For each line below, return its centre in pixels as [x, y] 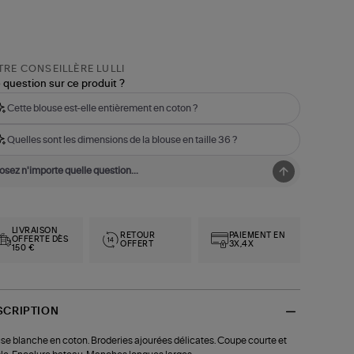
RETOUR [138, 235]
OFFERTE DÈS [40, 240]
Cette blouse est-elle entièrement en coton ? [102, 108]
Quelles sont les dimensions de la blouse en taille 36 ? [122, 139]
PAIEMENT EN [257, 235]
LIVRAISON [35, 231]
